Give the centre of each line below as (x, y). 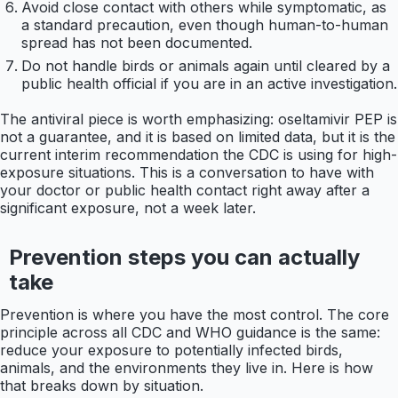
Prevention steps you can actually (184, 257)
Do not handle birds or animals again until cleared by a (206, 65)
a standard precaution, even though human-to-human (205, 24)
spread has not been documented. (137, 42)
